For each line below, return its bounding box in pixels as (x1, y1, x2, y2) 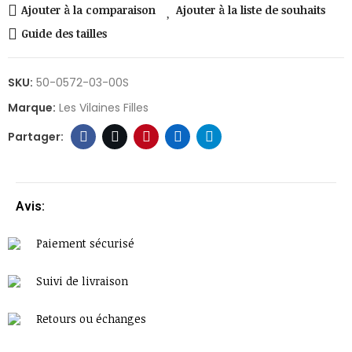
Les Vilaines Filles (59, 100, 148, 115)
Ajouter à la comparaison (21, 2, 156, 17)
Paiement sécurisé (36, 236, 134, 251)
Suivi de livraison (36, 273, 128, 288)
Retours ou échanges (36, 311, 146, 326)
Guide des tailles (21, 26, 107, 41)
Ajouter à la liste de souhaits (176, 2, 325, 17)
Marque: (8, 100, 58, 115)
